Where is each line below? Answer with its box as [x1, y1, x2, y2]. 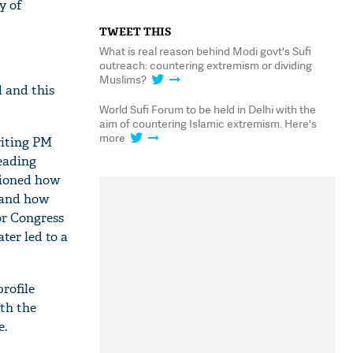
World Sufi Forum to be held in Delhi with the [99, 102, 316, 117]
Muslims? [99, 72, 149, 87]
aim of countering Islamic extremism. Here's [99, 116, 317, 131]
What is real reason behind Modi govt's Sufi [99, 43, 311, 58]
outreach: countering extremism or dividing [99, 58, 312, 72]
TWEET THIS [99, 24, 171, 39]
